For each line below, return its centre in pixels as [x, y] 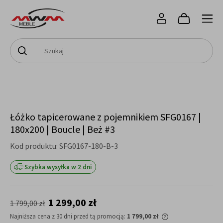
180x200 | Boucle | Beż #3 [62, 129]
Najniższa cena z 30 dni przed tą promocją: [68, 216]
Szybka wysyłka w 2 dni [58, 167]
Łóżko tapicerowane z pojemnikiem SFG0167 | [106, 116]
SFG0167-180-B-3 [89, 146]
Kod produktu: [34, 146]
